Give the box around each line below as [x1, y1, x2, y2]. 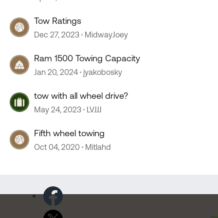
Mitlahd [85, 143, 111, 151]
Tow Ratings [34, 16, 81, 26]
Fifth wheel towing [34, 128, 105, 138]
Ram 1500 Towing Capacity [34, 53, 140, 63]
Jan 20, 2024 [34, 68, 78, 76]
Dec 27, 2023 [34, 30, 79, 39]
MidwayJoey [85, 30, 128, 39]
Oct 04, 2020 [34, 143, 80, 151]
